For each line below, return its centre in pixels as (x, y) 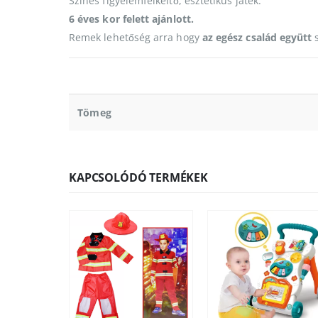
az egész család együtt (257, 37)
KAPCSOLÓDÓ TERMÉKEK (138, 177)
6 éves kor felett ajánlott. (131, 18)
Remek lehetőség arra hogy (136, 37)
